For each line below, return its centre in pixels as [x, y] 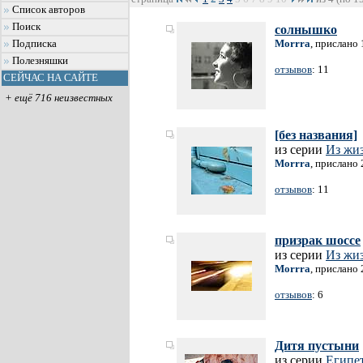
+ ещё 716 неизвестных [58, 98]
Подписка [34, 44]
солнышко [306, 30]
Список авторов [49, 10]
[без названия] [316, 135]
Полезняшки [40, 61]
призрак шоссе [318, 240]
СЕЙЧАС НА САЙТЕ [51, 78]
